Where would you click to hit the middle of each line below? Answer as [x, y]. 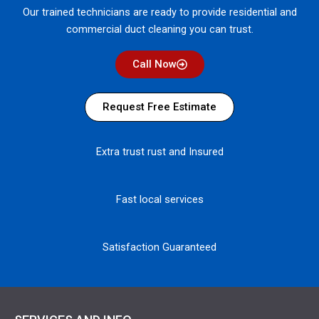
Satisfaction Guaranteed [159, 247]
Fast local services [159, 199]
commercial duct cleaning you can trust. [159, 30]
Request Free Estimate [159, 106]
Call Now [154, 64]
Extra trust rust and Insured [159, 151]
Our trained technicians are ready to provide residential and [159, 12]
